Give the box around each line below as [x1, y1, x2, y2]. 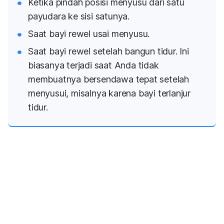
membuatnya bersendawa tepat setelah [28, 74, 189, 85]
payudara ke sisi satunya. [28, 10, 130, 21]
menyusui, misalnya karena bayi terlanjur [28, 88, 190, 99]
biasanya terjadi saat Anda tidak [28, 60, 159, 71]
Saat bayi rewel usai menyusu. [28, 28, 150, 39]
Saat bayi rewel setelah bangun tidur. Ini [28, 46, 189, 57]
